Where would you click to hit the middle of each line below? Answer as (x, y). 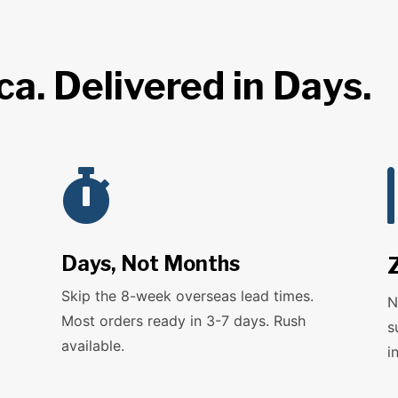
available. (93, 346)
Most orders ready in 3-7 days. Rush (184, 321)
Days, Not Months (151, 264)
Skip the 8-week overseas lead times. (188, 296)
